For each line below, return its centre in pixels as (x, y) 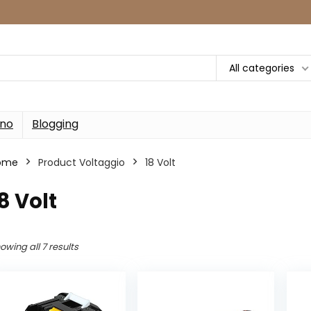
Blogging (55, 124)
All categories (262, 68)
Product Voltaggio (82, 162)
